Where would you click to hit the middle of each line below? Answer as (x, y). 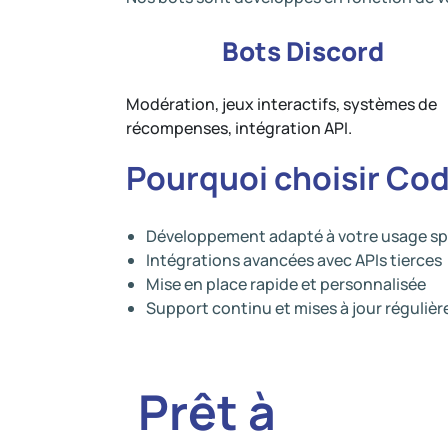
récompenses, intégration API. (239, 128)
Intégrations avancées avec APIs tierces (294, 260)
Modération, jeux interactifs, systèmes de (281, 104)
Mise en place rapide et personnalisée (286, 284)
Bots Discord (302, 51)
